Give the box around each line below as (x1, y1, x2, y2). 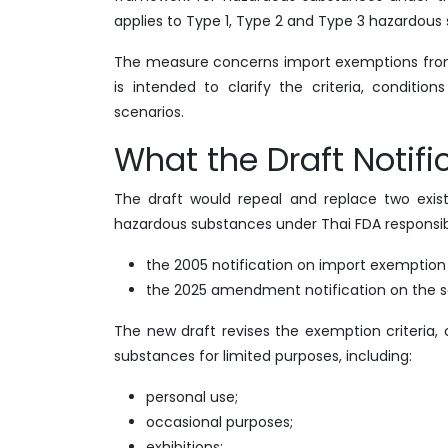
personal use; (146, 387, 238, 407)
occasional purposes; (146, 412, 293, 432)
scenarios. (114, 102, 184, 122)
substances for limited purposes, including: (114, 346, 412, 366)
